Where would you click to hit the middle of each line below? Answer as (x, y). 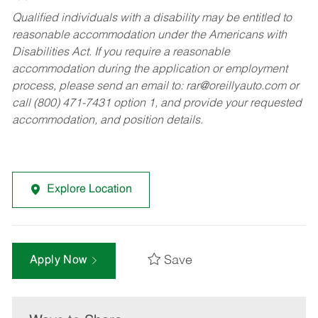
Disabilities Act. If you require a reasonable (121, 53)
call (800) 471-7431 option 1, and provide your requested (157, 104)
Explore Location (89, 190)
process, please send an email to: (99, 87)
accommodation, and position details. (107, 121)
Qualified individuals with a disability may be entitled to (152, 19)
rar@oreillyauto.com (236, 87)
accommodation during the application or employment (149, 70)
